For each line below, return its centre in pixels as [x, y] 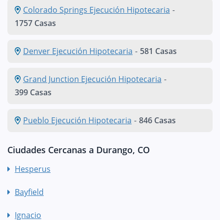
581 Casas [158, 51]
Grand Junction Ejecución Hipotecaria [92, 79]
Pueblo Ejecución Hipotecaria [77, 120]
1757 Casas [35, 23]
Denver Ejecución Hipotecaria [78, 51]
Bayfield [29, 192]
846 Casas [157, 120]
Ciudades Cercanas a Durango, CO [79, 150]
